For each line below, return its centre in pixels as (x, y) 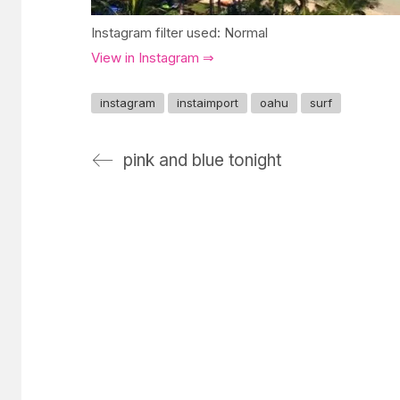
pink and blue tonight (202, 160)
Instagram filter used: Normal (179, 32)
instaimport (208, 102)
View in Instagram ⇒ (153, 58)
